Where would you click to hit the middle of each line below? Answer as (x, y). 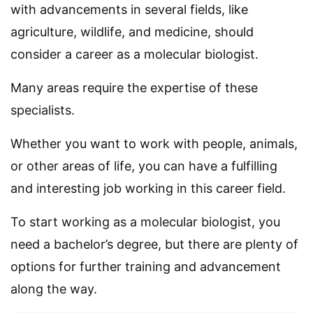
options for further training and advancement (146, 266)
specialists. (43, 110)
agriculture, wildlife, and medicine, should (132, 31)
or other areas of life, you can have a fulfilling (144, 166)
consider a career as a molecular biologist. (134, 54)
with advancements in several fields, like (129, 9)
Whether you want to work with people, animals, (154, 143)
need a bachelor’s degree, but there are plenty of (154, 244)
